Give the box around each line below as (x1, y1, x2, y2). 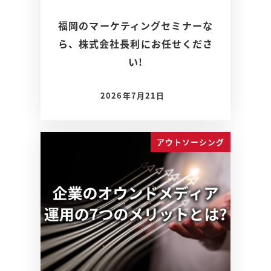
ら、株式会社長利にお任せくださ (57, 36, 214, 51)
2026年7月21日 (100, 89, 165, 101)
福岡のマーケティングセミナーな (58, 18, 213, 33)
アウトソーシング (156, 135, 225, 148)
